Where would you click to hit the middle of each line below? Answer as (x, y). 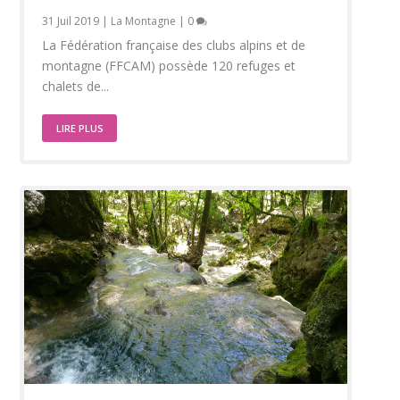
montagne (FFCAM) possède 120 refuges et (169, 66)
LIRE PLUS (80, 129)
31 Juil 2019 (71, 21)
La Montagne (144, 21)
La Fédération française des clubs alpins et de (174, 46)
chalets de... (76, 87)
